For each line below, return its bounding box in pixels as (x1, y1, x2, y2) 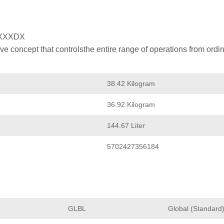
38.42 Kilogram (107, 79, 155, 87)
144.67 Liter (107, 121, 145, 129)
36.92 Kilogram (107, 100, 155, 108)
